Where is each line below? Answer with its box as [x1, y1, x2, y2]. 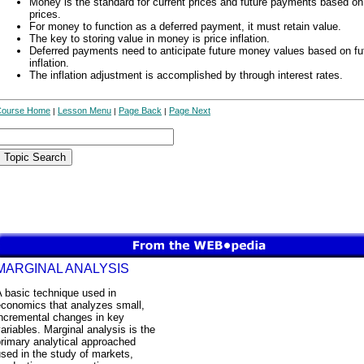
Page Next [169, 106, 210, 115]
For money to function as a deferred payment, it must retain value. [29, 20, 341, 32]
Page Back [119, 106, 162, 115]
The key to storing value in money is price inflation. [29, 32, 270, 45]
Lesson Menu [58, 106, 111, 115]
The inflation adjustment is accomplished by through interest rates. [29, 69, 343, 81]
